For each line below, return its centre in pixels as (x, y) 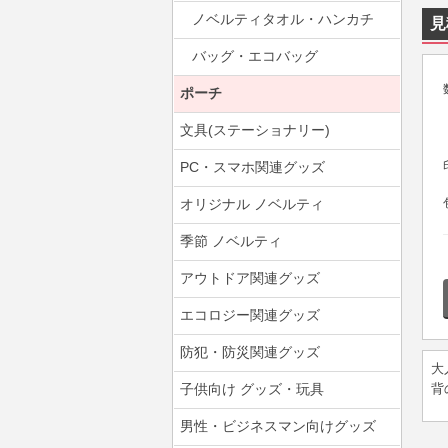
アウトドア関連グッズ (250, 278)
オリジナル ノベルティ (252, 204)
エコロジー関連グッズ (250, 315)
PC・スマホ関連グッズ (252, 167)
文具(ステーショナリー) (255, 130)
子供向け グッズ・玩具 (252, 389)
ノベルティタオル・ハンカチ (283, 19)
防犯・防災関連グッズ (250, 352)
